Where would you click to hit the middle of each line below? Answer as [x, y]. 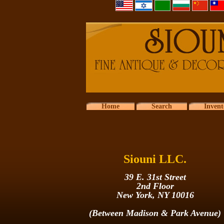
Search [162, 106]
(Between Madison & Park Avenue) [155, 213]
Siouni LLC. [155, 159]
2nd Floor [155, 186]
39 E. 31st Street [155, 177]
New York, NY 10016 [155, 195]
